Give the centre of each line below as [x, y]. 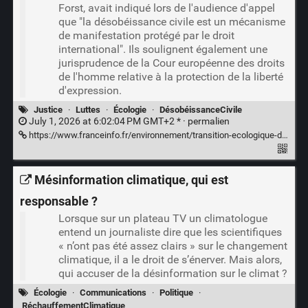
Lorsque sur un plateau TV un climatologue [163, 219]
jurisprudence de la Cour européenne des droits [171, 63]
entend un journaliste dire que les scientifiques [170, 232]
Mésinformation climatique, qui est [131, 180]
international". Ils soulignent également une [163, 49]
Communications [113, 293]
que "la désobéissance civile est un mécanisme [172, 21]
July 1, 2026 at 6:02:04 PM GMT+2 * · [107, 121]
